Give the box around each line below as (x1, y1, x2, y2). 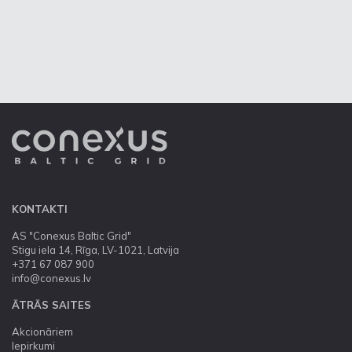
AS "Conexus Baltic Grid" (12, 229, 131, 242)
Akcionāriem (12, 325, 73, 338)
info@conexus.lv (12, 272, 91, 284)
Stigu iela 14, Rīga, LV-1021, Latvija (12, 244, 179, 256)
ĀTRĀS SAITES (12, 299, 91, 311)
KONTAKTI (12, 203, 68, 215)
